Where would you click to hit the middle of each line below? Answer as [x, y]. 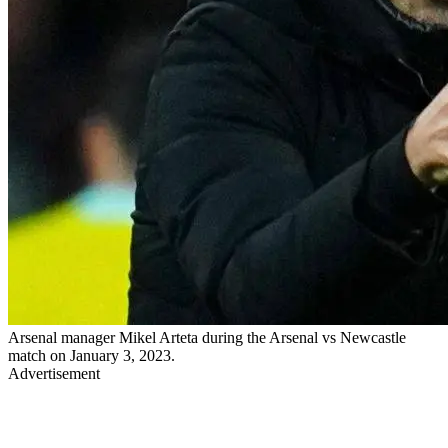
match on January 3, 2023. [91, 355]
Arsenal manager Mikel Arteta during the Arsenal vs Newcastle [207, 337]
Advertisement [54, 373]
